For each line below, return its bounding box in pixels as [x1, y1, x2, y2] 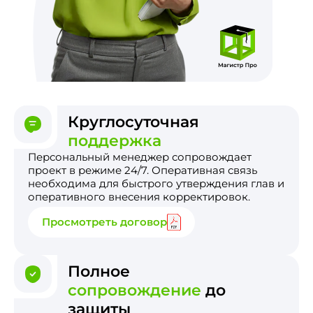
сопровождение [68, 280, 201, 300]
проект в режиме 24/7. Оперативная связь [28, 163, 257, 177]
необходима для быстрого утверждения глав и [28, 176, 284, 190]
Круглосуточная [68, 112, 199, 131]
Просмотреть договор [42, 215, 167, 229]
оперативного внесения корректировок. [28, 189, 250, 203]
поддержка [68, 131, 161, 150]
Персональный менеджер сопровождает [28, 150, 252, 163]
